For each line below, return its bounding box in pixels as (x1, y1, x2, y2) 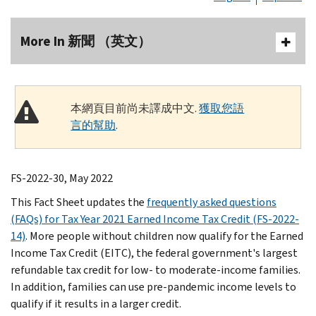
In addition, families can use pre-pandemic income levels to (11, 279, 296, 294)
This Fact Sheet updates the (11, 194, 147, 209)
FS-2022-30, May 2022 (11, 170, 113, 186)
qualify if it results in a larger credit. (11, 296, 181, 311)
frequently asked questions (147, 194, 276, 209)
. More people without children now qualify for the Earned (25, 228, 303, 243)
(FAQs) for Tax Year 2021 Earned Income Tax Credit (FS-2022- (11, 211, 299, 226)
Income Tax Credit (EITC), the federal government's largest (11, 245, 298, 260)
